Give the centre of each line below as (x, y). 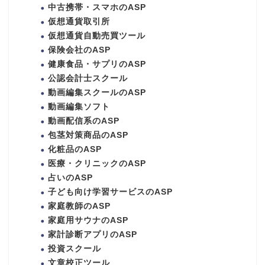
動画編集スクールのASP (97, 92)
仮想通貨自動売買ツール (97, 35)
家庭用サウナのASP (88, 220)
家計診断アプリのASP (93, 234)
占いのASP (70, 177)
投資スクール (75, 248)
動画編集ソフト (79, 106)
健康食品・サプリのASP (97, 64)
